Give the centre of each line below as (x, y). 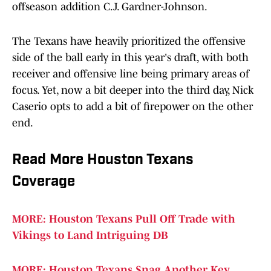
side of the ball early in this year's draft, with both (130, 58)
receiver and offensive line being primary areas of (131, 74)
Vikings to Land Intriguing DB (90, 236)
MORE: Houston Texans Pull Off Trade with (124, 219)
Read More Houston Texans (103, 161)
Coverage (44, 182)
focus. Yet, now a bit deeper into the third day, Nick (133, 90)
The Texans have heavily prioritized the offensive (129, 41)
